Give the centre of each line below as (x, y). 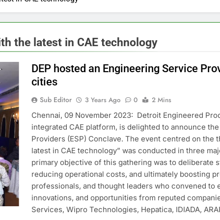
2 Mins (161, 100)
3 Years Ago (102, 100)
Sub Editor (55, 99)
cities (44, 82)
